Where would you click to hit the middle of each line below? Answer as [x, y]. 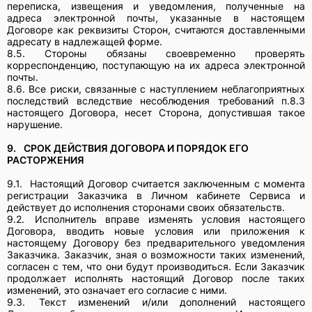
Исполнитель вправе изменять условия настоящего [170, 219]
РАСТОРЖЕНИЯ [46, 159]
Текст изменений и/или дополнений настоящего [172, 302]
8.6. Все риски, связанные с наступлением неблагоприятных [156, 88]
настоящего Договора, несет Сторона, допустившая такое [156, 112]
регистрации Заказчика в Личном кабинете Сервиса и [156, 195]
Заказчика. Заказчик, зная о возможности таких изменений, [156, 254]
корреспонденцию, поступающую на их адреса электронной [156, 65]
